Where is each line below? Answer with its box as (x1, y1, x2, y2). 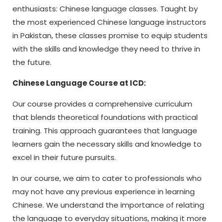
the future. (12, 57, 52, 67)
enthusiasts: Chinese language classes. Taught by (12, 3, 198, 14)
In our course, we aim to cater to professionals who (12, 173, 202, 183)
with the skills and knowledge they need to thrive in (12, 44, 200, 54)
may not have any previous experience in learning (12, 186, 195, 197)
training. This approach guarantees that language (12, 125, 197, 136)
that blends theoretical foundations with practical (12, 112, 198, 122)
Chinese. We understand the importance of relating (12, 200, 204, 210)
